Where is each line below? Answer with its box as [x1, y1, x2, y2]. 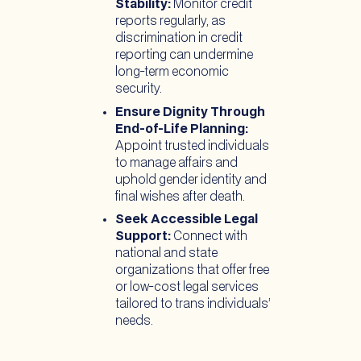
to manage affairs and [114, 156, 238, 169]
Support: [114, 230, 171, 243]
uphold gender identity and [114, 173, 267, 186]
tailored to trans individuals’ [114, 298, 271, 311]
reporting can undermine [114, 49, 253, 62]
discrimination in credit [114, 32, 243, 45]
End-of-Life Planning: [114, 122, 248, 135]
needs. [114, 315, 153, 328]
